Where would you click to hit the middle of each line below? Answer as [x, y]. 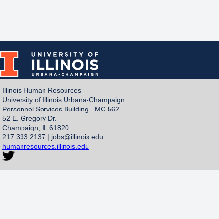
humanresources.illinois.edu [46, 146]
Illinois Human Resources [42, 90]
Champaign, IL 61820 [36, 127]
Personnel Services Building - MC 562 [61, 109]
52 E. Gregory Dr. [30, 118]
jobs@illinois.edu [77, 137]
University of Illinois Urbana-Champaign [64, 99]
